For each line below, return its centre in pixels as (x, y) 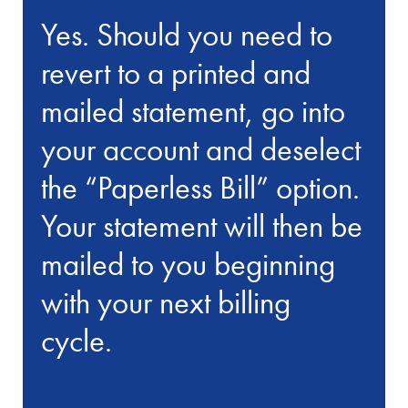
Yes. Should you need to (187, 35)
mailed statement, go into (194, 112)
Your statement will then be (202, 226)
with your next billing (166, 303)
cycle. (77, 341)
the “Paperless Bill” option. (201, 188)
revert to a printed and (176, 73)
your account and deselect (201, 150)
